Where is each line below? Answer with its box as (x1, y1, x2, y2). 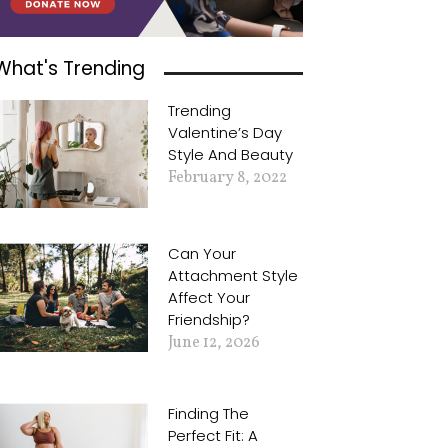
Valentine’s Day (168, 121, 283, 143)
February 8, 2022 (168, 166, 288, 189)
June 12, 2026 (168, 332, 261, 355)
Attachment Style (168, 265, 299, 287)
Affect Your (168, 287, 251, 309)
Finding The (168, 403, 250, 425)
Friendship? (168, 309, 251, 331)
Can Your (168, 243, 237, 265)
